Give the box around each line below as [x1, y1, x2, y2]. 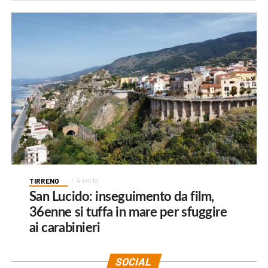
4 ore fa [76, 176, 99, 184]
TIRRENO [29, 176, 59, 185]
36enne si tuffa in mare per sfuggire [29, 205, 227, 219]
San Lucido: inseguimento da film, [29, 190, 214, 203]
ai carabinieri [29, 221, 100, 234]
